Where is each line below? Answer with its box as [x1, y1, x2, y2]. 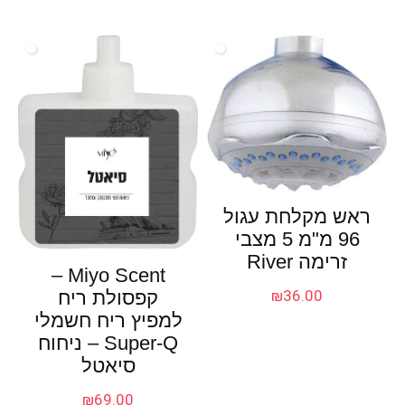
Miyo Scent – [51, 264, 68, 287]
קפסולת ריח [58, 287, 159, 310]
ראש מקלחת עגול [223, 205, 372, 229]
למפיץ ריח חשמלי [33, 309, 183, 333]
